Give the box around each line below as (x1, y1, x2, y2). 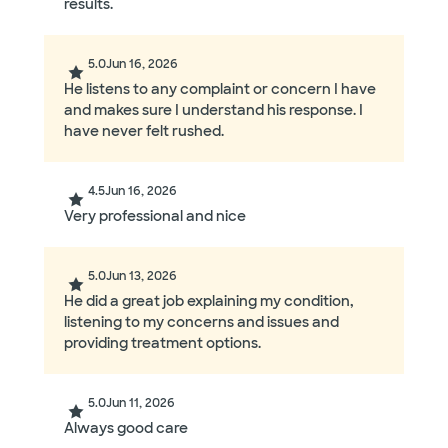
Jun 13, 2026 (106, 268, 177, 285)
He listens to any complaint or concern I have (64, 80, 376, 99)
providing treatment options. (64, 334, 261, 353)
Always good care (64, 419, 188, 438)
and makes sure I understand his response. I (64, 101, 363, 120)
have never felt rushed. (64, 122, 224, 141)
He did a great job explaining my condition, (64, 292, 354, 311)
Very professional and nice (64, 207, 246, 226)
